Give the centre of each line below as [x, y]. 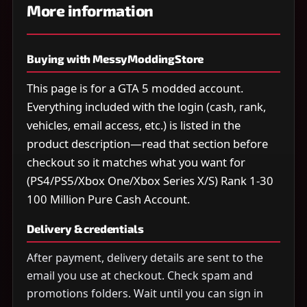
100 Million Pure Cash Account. [108, 199]
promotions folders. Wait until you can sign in [145, 293]
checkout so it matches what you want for [136, 162]
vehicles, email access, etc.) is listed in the [134, 125]
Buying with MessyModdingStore [115, 59]
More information [90, 11]
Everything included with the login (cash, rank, [146, 107]
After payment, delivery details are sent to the [145, 257]
